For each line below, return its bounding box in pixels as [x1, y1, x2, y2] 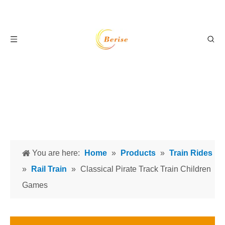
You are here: [32, 149, 80, 157]
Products [121, 149, 156, 157]
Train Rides [169, 149, 212, 157]
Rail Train [31, 165, 67, 173]
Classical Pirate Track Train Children [80, 165, 211, 173]
